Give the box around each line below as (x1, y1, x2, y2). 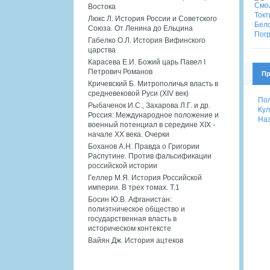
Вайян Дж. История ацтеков (88, 236, 183, 245)
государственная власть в (88, 214, 177, 223)
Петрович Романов (88, 67, 152, 76)
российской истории (88, 161, 157, 170)
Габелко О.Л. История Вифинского (88, 36, 206, 45)
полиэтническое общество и (88, 204, 185, 213)
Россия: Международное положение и (88, 110, 219, 119)
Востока (88, 2, 116, 11)
